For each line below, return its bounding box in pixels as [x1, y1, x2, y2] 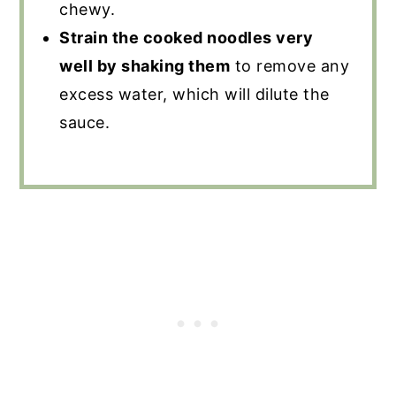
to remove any [230, 57, 350, 76]
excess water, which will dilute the [59, 85, 330, 104]
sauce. [59, 113, 110, 133]
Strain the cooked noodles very [59, 28, 314, 48]
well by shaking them [59, 57, 231, 76]
